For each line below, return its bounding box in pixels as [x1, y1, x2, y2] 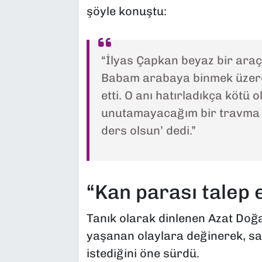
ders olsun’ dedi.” [101, 123, 196, 138]
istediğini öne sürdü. [86, 246, 199, 260]
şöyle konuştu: [86, 4, 167, 19]
